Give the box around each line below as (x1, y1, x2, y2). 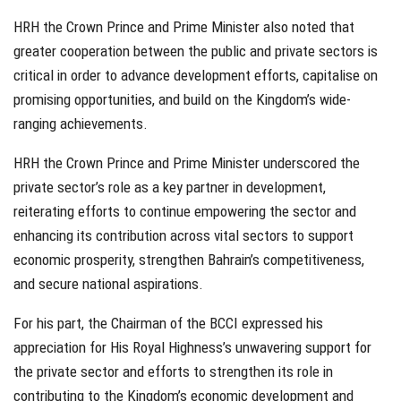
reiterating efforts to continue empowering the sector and (13, 201, 356, 220)
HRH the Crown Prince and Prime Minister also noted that (13, 17, 354, 36)
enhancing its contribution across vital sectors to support (13, 226, 354, 244)
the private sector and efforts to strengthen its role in (13, 362, 333, 380)
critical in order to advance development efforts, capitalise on (13, 65, 378, 84)
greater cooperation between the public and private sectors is (13, 41, 378, 60)
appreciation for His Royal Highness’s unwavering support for (13, 337, 371, 356)
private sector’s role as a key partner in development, (13, 177, 326, 196)
